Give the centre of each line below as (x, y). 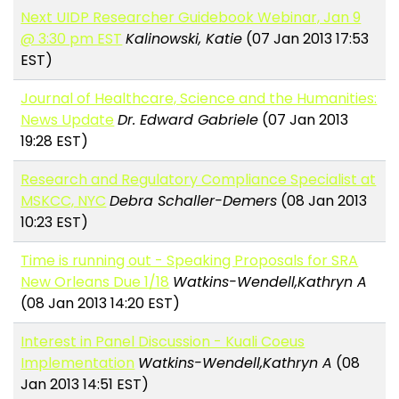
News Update (68, 120)
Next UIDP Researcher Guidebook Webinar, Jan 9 (191, 18)
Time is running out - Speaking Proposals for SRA (190, 261)
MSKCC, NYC (64, 201)
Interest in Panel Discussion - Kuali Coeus (163, 342)
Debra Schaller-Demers (194, 201)
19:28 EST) (55, 142)
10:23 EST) (55, 223)
